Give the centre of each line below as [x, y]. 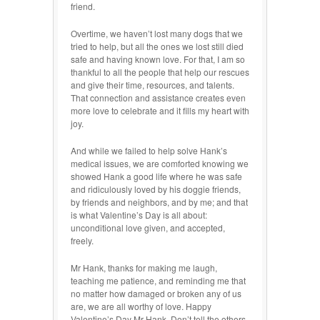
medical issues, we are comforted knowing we [160, 163]
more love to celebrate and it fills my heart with [160, 110]
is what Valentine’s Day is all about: [139, 214]
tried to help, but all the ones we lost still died [157, 46]
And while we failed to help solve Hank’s [149, 150]
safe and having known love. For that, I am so [158, 59]
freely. [82, 240]
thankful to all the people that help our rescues [160, 71]
